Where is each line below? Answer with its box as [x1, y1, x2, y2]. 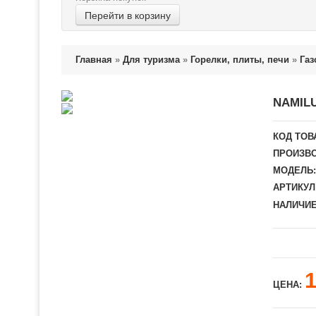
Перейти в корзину [85, 8, 171, 22]
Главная [75, 54, 112, 65]
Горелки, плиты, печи [190, 54, 289, 65]
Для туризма [123, 54, 180, 65]
